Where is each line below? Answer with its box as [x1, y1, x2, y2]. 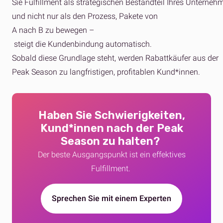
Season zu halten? [61, 134, 162, 148]
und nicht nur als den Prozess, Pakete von [12, 11, 158, 21]
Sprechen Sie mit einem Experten [52, 194, 171, 204]
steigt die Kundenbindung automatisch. [12, 39, 152, 49]
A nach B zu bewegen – [12, 25, 94, 35]
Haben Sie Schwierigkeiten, [38, 109, 185, 122]
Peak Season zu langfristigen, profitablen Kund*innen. [12, 67, 200, 77]
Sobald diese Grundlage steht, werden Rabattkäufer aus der [12, 53, 219, 63]
